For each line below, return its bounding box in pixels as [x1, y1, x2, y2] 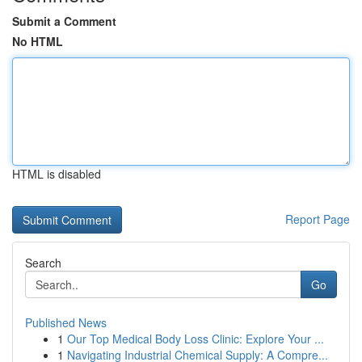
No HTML [12, 33, 63, 49]
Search [25, 255, 61, 271]
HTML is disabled [12, 166, 101, 182]
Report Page [285, 211, 350, 227]
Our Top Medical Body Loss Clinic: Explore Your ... [67, 330, 324, 347]
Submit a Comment [12, 13, 116, 29]
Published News [25, 314, 107, 330]
